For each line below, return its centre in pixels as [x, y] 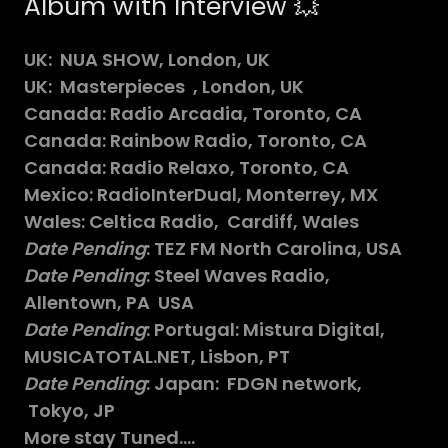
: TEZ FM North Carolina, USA [274, 248]
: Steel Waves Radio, [238, 275]
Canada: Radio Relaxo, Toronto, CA [186, 167]
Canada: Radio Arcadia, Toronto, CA [193, 113]
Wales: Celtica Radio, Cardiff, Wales [191, 221]
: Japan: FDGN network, [254, 383]
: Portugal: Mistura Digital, [265, 329]
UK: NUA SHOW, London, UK [147, 59]
